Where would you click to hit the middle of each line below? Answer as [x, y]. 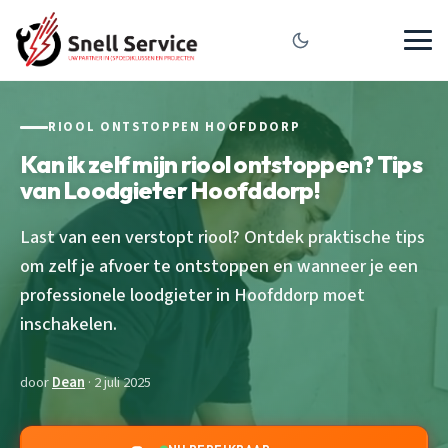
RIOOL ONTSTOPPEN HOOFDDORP [174, 127]
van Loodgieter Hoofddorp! [169, 189]
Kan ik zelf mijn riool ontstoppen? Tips [221, 163]
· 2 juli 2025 [118, 382]
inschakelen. [68, 323]
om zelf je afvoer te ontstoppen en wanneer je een [219, 265]
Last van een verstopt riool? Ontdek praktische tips [222, 236]
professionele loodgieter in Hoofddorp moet [192, 294]
